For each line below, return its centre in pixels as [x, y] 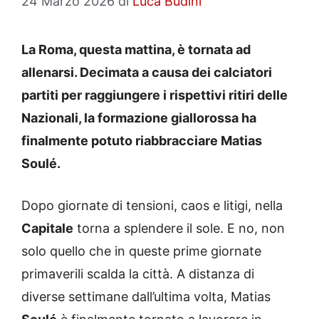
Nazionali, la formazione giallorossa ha [139, 118]
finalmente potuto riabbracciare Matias [142, 141]
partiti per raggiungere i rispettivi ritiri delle [155, 95]
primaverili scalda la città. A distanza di [138, 274]
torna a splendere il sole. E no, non [179, 229]
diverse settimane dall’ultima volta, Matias [146, 297]
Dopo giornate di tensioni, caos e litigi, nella [152, 206]
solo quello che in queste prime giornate [141, 251]
